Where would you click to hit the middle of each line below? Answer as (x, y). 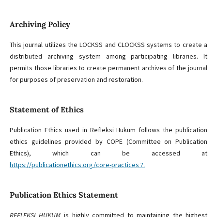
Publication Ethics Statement (64, 194)
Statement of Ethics (46, 109)
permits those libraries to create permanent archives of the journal (108, 68)
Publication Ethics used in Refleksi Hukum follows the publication (108, 130)
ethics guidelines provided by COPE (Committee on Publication (108, 141)
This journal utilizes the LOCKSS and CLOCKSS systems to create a (108, 44)
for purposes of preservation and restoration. (77, 79)
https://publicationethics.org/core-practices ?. (77, 164)
